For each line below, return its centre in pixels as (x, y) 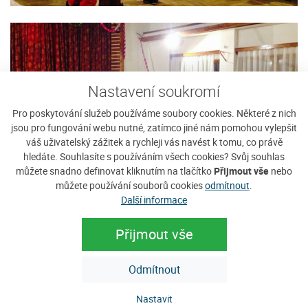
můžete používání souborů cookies (130, 185)
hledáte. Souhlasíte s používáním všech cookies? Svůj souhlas (154, 156)
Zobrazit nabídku (154, 298)
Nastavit (154, 299)
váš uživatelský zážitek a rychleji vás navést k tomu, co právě (154, 142)
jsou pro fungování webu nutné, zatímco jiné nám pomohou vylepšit (154, 128)
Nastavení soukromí (154, 91)
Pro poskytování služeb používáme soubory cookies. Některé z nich (154, 113)
